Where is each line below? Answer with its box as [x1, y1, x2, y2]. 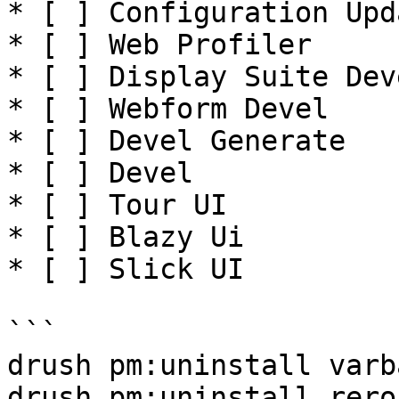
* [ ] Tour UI [7, 189, 227, 221]
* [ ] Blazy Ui [7, 221, 244, 253]
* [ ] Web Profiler [7, 28, 312, 61]
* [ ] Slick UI [7, 253, 244, 285]
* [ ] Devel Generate [7, 125, 346, 157]
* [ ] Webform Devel [7, 93, 329, 125]
